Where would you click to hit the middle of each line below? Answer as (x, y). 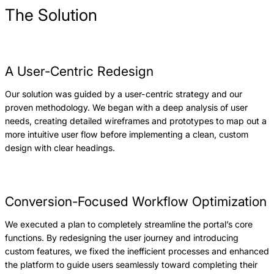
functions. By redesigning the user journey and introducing (122, 238)
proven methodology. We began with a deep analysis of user (126, 108)
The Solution (51, 15)
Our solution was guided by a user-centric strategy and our (124, 94)
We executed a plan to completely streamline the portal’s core (129, 224)
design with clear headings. (60, 148)
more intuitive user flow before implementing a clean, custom (127, 135)
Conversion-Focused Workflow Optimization (136, 202)
